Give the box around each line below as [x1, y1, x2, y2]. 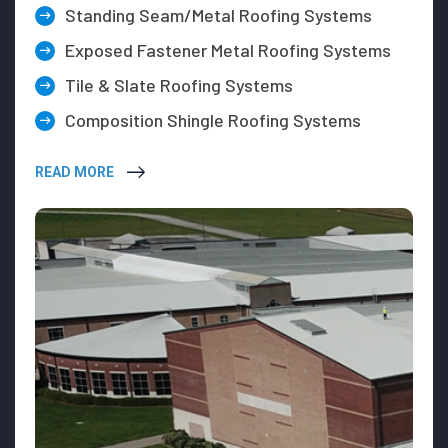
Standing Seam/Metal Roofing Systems [65, 4, 372, 27]
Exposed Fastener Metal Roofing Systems [65, 39, 391, 62]
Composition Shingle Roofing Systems [65, 109, 361, 132]
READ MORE [35, 164, 117, 181]
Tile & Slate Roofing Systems [65, 74, 293, 97]
